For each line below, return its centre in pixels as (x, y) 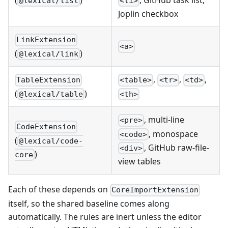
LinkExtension (46, 40)
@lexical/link (49, 54)
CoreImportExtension (155, 190)
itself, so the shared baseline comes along (89, 203)
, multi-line (164, 120)
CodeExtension (46, 127)
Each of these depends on (59, 190)
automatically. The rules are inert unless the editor (105, 217)
